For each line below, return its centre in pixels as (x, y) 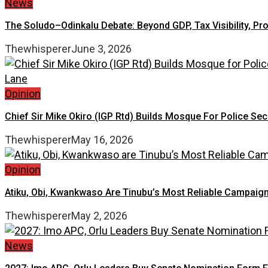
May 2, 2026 (99, 215)
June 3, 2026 (101, 48)
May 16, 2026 (102, 139)
